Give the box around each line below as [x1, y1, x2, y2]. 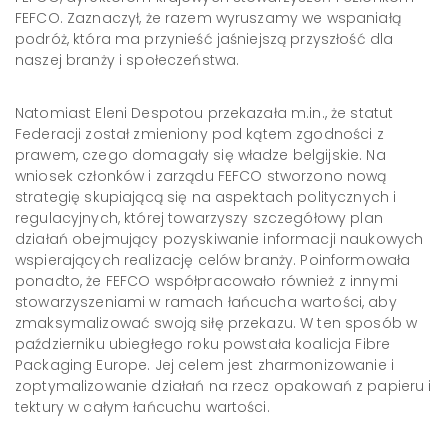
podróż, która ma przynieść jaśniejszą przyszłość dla [15, 29, 394, 49]
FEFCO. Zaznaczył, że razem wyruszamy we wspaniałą [15, 8, 401, 28]
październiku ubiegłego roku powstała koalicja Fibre [15, 334, 391, 354]
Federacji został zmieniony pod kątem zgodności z [15, 124, 384, 144]
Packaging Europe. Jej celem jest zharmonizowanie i [15, 355, 395, 375]
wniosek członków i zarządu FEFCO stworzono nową [15, 166, 387, 186]
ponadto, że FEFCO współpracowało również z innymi [15, 271, 398, 291]
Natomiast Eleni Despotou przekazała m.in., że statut [15, 103, 394, 123]
